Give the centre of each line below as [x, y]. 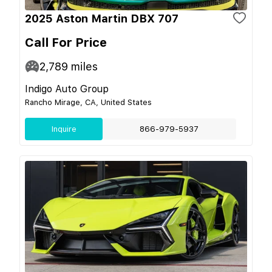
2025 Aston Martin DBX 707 [102, 18]
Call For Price [66, 42]
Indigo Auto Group [67, 89]
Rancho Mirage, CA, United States [88, 102]
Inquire [64, 129]
